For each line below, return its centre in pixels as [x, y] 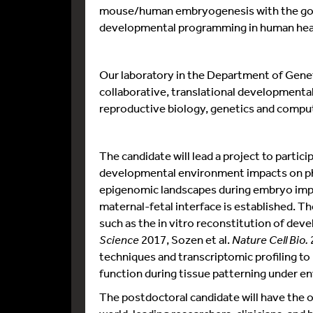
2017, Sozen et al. [185, 239]
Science [119, 239]
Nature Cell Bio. [270, 239]
